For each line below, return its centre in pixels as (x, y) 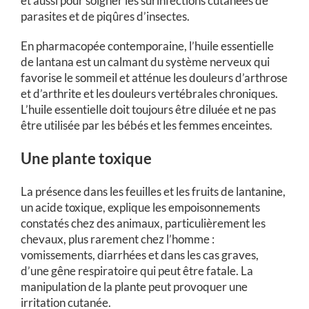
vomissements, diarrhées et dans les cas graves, (140, 255)
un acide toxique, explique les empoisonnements (140, 207)
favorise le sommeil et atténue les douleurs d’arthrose (154, 78)
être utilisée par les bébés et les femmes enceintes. (147, 125)
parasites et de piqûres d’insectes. (105, 16)
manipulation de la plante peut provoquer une (134, 287)
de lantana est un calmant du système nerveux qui (145, 62)
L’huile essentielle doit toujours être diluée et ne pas (148, 109)
